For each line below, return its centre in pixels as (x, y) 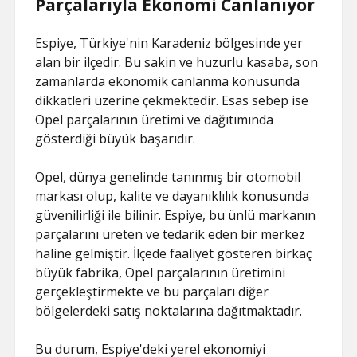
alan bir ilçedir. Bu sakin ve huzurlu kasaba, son (177, 62)
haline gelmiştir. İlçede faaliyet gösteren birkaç (174, 253)
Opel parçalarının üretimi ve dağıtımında (155, 120)
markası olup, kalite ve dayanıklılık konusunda (173, 196)
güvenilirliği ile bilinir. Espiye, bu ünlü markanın (176, 215)
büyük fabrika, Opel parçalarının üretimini (161, 273)
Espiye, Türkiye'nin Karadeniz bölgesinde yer (169, 43)
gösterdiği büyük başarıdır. (116, 139)
